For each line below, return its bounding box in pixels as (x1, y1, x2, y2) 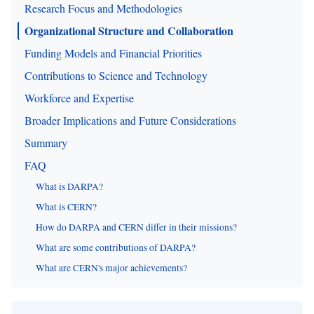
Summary (25, 135, 67, 150)
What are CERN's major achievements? (36, 261, 187, 274)
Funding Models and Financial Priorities (25, 46, 202, 60)
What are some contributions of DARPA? (36, 241, 196, 254)
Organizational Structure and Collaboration (25, 22, 233, 39)
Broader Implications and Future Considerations (25, 113, 236, 128)
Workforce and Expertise (25, 90, 134, 105)
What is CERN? (36, 200, 97, 213)
